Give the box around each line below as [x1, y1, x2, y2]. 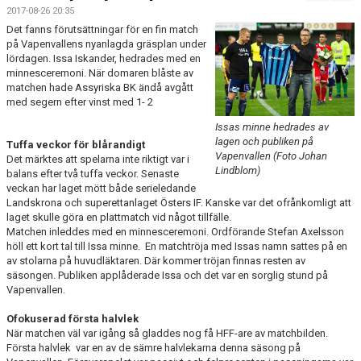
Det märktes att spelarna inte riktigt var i [6, 153, 189, 165]
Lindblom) [215, 164, 261, 177]
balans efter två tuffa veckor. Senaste [6, 168, 179, 180]
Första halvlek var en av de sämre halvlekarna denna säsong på [6, 342, 301, 354]
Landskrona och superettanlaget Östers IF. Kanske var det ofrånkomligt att [6, 197, 351, 209]
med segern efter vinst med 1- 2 [6, 96, 153, 108]
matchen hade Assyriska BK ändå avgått [6, 81, 193, 93]
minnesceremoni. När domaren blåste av [6, 67, 193, 79]
